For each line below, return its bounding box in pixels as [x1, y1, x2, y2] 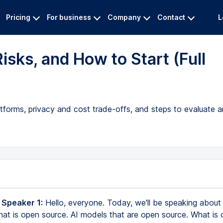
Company [108, 13, 141, 21]
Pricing [6, 13, 30, 21]
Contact [157, 13, 185, 21]
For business [47, 13, 91, 21]
